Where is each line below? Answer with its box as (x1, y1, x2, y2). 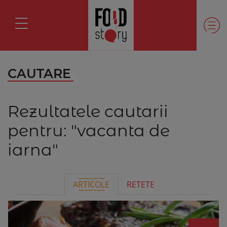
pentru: (8, 121, 71, 140)
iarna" (8, 140, 58, 160)
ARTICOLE (72, 179, 109, 190)
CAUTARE (8, 66, 71, 81)
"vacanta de (71, 121, 170, 140)
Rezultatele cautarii (8, 101, 168, 121)
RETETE (126, 179, 155, 190)
